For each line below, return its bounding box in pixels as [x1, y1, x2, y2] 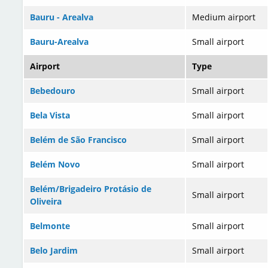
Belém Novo [30, 159, 80, 170]
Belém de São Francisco [30, 134, 127, 146]
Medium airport [192, 11, 255, 23]
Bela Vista [30, 109, 70, 121]
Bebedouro [30, 85, 75, 97]
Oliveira [30, 196, 62, 208]
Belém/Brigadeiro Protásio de [30, 183, 151, 195]
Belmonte [30, 220, 70, 232]
